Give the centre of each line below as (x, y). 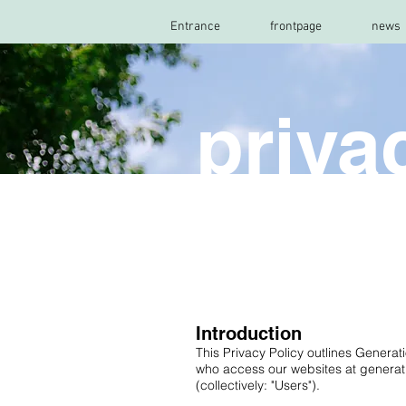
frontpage (295, 27)
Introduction (249, 333)
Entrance (195, 27)
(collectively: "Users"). (258, 385)
